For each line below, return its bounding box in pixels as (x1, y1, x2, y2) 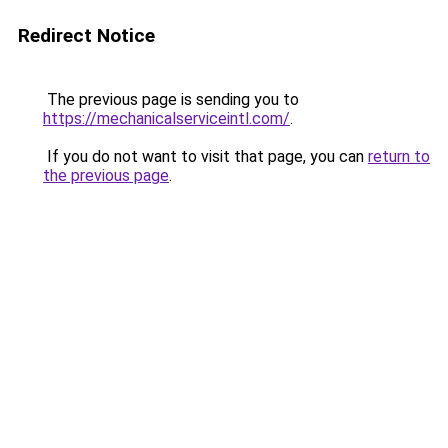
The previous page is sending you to (43, 90, 299, 109)
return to (368, 147, 430, 166)
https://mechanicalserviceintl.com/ (43, 109, 290, 128)
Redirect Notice (18, 24, 155, 47)
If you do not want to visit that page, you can (43, 147, 368, 166)
